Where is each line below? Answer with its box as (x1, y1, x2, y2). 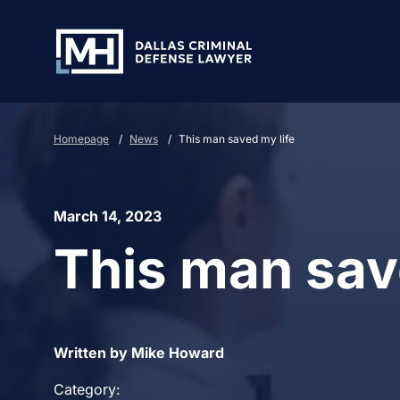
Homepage (54, 132, 109, 146)
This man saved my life (179, 132, 295, 146)
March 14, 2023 (54, 207, 162, 225)
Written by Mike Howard (54, 344, 224, 362)
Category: (54, 380, 121, 398)
